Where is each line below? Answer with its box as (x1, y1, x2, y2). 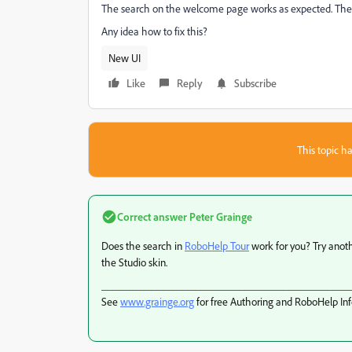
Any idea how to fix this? (101, 24, 207, 38)
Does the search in (101, 239, 185, 252)
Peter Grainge (187, 210, 252, 223)
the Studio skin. (101, 255, 167, 269)
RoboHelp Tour (185, 239, 249, 252)
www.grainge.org (120, 295, 194, 308)
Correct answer (117, 210, 187, 223)
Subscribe (234, 76, 277, 90)
